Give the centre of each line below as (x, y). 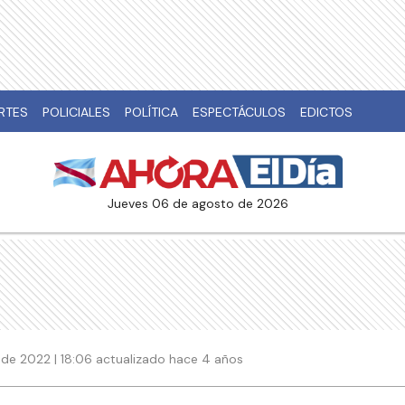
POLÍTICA (151, 112)
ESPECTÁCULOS (239, 112)
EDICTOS (326, 112)
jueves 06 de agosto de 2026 (201, 204)
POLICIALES (76, 112)
